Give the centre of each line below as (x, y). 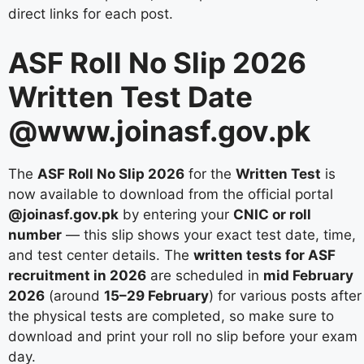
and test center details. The (101, 255)
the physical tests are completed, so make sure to (171, 316)
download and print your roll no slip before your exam (183, 336)
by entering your (176, 214)
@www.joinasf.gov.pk (159, 130)
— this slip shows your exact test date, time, (209, 234)
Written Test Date (130, 96)
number (35, 234)
